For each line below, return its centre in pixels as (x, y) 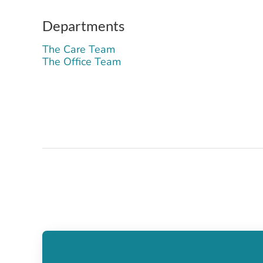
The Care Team (79, 49)
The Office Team (82, 62)
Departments (83, 26)
